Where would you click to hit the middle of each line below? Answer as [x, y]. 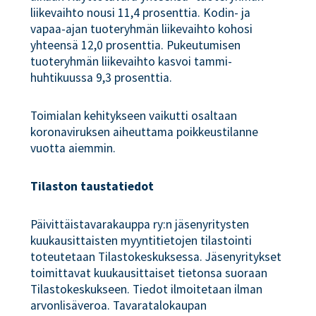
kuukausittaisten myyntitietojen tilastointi [141, 240]
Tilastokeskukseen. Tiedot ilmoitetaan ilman [147, 289]
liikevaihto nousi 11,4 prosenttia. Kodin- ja [141, 13]
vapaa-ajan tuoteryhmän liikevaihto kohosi [142, 29]
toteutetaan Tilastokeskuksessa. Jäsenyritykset [156, 256]
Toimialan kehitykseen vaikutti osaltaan [134, 115]
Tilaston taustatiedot [92, 186]
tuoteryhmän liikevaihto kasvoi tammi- [132, 62]
